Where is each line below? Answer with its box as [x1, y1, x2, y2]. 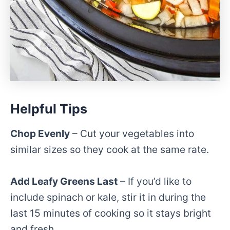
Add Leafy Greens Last [10, 175, 118, 187]
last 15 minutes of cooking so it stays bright [10, 206, 211, 219]
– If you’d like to [118, 175, 191, 187]
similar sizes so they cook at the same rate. [10, 143, 209, 156]
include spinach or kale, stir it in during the [10, 190, 206, 203]
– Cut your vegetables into [70, 127, 194, 140]
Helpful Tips [10, 101, 87, 117]
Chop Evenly [10, 127, 70, 140]
